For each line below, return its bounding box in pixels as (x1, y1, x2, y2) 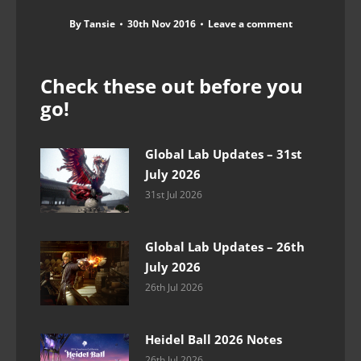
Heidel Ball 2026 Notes (145, 331, 282, 348)
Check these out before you (40, 73, 303, 100)
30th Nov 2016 (127, 17, 196, 31)
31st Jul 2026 (145, 188, 202, 202)
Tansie (83, 17, 115, 31)
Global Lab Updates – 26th (145, 239, 305, 255)
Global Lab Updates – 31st (145, 146, 302, 163)
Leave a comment (207, 17, 293, 31)
